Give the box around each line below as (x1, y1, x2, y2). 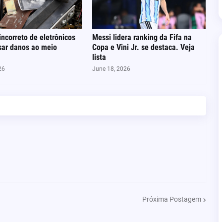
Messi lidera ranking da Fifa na (92, 32, 192, 42)
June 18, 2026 (92, 65, 131, 72)
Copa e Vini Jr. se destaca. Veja (92, 42, 195, 52)
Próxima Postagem (142, 195, 201, 203)
